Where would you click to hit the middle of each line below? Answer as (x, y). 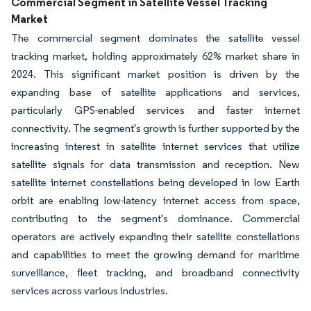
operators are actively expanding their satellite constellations (155, 237)
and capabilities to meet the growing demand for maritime (155, 255)
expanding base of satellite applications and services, (155, 92)
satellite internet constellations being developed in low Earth (155, 183)
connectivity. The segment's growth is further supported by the (155, 128)
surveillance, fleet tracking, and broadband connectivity (155, 273)
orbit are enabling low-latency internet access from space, (155, 201)
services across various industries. (90, 291)
